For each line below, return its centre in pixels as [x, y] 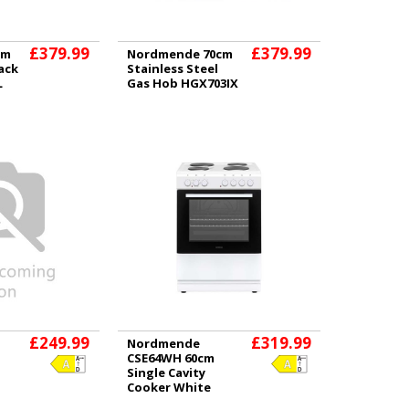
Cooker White [168, 387]
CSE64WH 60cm [170, 357]
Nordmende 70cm [179, 54]
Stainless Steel [172, 68]
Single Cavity [166, 372]
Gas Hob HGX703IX [182, 83]
